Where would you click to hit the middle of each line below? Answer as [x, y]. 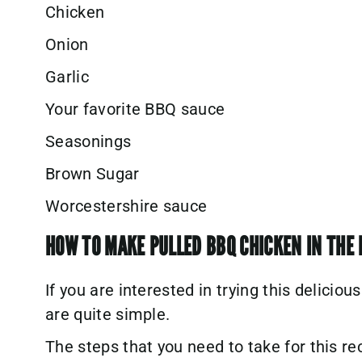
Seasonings [88, 142]
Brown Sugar [93, 174]
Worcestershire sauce [128, 206]
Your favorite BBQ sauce [135, 109]
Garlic [67, 77]
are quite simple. [108, 315]
